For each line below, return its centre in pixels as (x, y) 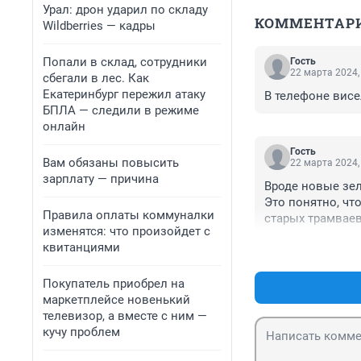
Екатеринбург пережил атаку (124, 94)
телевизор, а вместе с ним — (125, 316)
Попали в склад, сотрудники (125, 62)
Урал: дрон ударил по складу (125, 10)
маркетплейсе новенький (116, 300)
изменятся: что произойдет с (127, 231)
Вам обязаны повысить (111, 163)
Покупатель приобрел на (114, 284)
